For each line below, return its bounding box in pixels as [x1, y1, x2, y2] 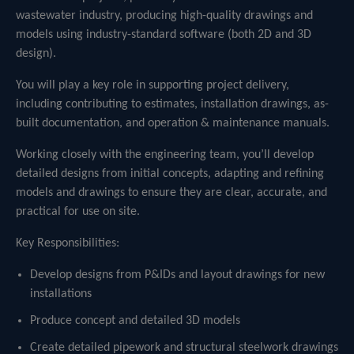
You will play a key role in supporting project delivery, [16, 79, 289, 92]
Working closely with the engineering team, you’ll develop [16, 149, 314, 161]
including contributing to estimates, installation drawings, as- [16, 98, 329, 111]
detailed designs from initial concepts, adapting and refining [16, 168, 324, 180]
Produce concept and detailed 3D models [30, 314, 240, 327]
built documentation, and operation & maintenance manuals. [16, 117, 330, 130]
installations [30, 288, 92, 300]
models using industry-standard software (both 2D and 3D [16, 28, 311, 41]
